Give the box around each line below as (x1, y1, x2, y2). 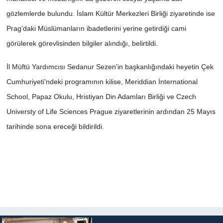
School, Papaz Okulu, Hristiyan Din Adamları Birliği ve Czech (6, 93, 196, 101)
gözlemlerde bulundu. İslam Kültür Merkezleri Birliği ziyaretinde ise (6, 9, 215, 18)
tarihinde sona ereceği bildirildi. (6, 122, 104, 131)
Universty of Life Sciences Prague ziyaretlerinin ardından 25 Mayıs (6, 108, 216, 116)
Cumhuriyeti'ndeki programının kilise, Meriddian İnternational (6, 78, 198, 86)
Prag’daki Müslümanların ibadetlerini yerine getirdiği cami (6, 24, 186, 33)
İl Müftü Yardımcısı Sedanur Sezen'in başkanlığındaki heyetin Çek (6, 63, 214, 71)
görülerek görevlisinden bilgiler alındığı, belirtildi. (6, 39, 158, 48)
